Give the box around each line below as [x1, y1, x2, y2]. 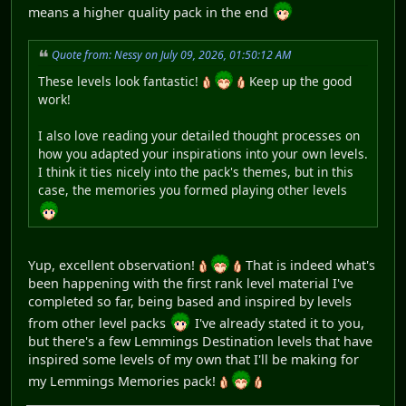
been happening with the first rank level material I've [28, 275, 353, 293]
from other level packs [28, 314, 169, 333]
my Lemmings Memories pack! [28, 372, 219, 391]
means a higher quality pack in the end [28, 4, 272, 22]
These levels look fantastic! [38, 72, 202, 91]
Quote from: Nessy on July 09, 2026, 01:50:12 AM [52, 47, 291, 63]
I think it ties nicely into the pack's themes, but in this [38, 163, 353, 181]
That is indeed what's [242, 256, 375, 275]
